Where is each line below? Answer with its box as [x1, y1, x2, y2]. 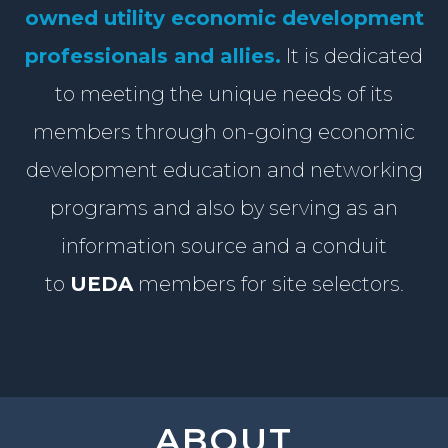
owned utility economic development [24, 5, 424, 30]
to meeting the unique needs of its [55, 81, 393, 106]
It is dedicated [281, 43, 423, 68]
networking [309, 157, 423, 182]
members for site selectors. [132, 271, 404, 296]
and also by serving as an [153, 195, 398, 220]
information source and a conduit [61, 233, 387, 258]
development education [25, 157, 262, 182]
